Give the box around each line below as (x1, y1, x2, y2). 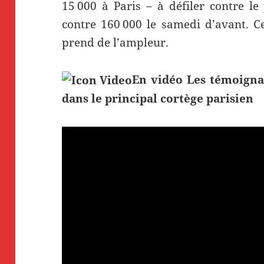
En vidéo (132, 71, 183, 87)
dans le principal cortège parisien (62, 90, 254, 106)
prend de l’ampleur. (62, 34, 169, 50)
